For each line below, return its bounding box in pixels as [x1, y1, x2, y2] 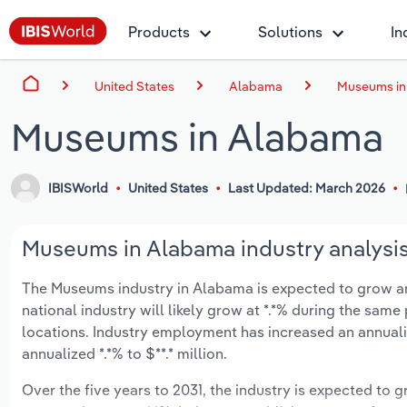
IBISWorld [48, 180, 109, 197]
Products [128, 23, 190, 41]
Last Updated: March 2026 [227, 180, 385, 197]
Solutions [258, 23, 323, 41]
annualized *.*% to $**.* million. [22, 344, 227, 363]
